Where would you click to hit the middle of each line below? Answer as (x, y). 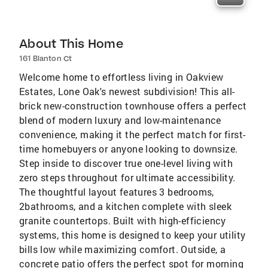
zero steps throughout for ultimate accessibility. (127, 177)
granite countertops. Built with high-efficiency (123, 220)
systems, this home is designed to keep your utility (133, 235)
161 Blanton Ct (45, 58)
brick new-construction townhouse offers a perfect (133, 106)
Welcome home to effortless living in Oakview (121, 77)
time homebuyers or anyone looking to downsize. (129, 149)
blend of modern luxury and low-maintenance (120, 120)
